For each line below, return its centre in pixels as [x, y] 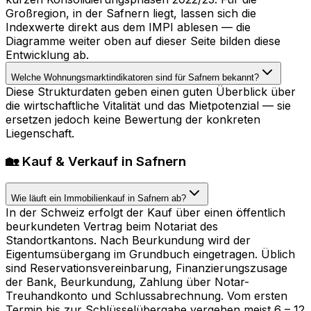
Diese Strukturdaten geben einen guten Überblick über [151, 92]
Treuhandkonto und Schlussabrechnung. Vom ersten [146, 295]
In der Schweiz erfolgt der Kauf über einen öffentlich [145, 212]
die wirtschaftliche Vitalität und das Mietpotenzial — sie [148, 106]
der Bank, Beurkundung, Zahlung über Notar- [127, 281]
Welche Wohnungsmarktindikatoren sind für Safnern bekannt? [135, 78]
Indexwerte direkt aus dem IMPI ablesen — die [128, 27]
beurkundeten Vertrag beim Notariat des [112, 226]
